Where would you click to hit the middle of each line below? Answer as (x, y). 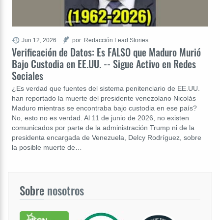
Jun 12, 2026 (39, 40)
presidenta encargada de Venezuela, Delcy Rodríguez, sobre (107, 137)
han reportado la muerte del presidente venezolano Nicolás (104, 98)
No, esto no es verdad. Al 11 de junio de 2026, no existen (100, 118)
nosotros (64, 190)
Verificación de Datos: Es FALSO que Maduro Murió (106, 52)
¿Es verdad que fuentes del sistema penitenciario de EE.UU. (106, 88)
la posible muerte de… (47, 147)
